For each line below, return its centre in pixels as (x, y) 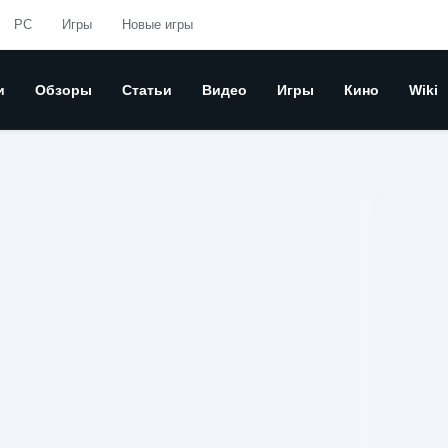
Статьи (147, 90)
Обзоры (63, 90)
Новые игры (157, 24)
